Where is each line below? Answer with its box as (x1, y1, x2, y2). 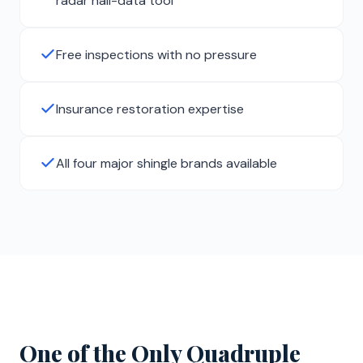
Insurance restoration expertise (56, 100, 244, 118)
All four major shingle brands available (56, 155, 277, 173)
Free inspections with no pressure (56, 46, 257, 64)
